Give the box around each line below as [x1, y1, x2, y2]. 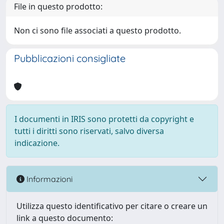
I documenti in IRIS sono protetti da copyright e [14, 113, 194, 124]
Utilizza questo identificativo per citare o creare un [16, 200, 207, 211]
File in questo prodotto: [14, 1, 102, 12]
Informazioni [24, 173, 72, 184]
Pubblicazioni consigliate [14, 52, 125, 64]
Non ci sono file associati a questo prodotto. [14, 25, 181, 36]
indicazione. [14, 137, 59, 148]
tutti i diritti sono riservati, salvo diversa [14, 125, 164, 136]
